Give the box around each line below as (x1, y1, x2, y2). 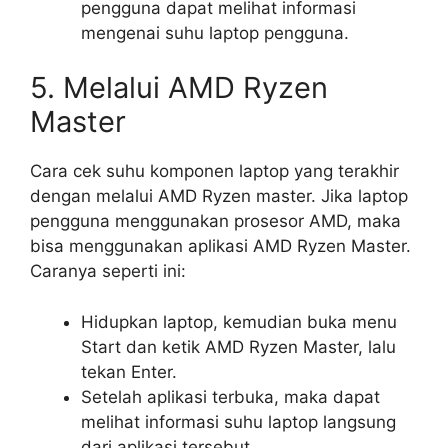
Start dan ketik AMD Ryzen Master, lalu (81, 336, 396, 357)
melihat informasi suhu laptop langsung (81, 411, 396, 432)
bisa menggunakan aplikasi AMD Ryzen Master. (30, 236, 411, 257)
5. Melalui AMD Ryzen (30, 70, 328, 106)
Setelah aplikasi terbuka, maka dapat (81, 386, 380, 407)
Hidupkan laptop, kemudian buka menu (81, 311, 397, 332)
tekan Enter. (81, 361, 177, 382)
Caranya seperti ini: (30, 261, 186, 282)
